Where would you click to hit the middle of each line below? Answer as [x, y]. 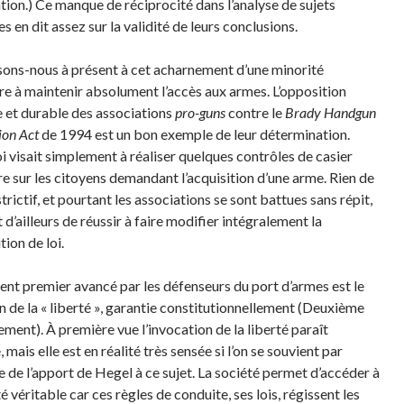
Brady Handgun [330, 112]
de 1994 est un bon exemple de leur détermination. [194, 134]
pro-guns [200, 112]
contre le [255, 112]
